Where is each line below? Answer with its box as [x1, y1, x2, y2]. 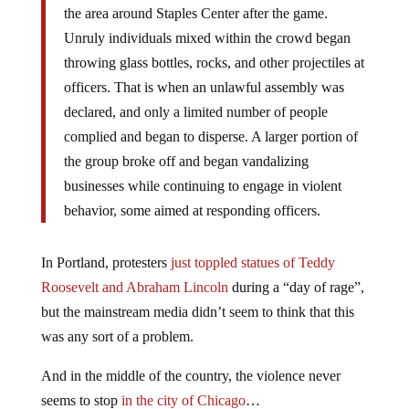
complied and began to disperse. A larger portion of [63, 129, 358, 145]
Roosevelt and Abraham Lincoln [40, 279, 228, 296]
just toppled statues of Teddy [170, 255, 335, 271]
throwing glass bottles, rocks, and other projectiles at [63, 55, 364, 71]
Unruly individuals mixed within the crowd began [63, 30, 351, 47]
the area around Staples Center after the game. [63, 5, 328, 22]
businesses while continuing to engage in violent [63, 178, 341, 194]
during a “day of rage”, [227, 279, 364, 296]
